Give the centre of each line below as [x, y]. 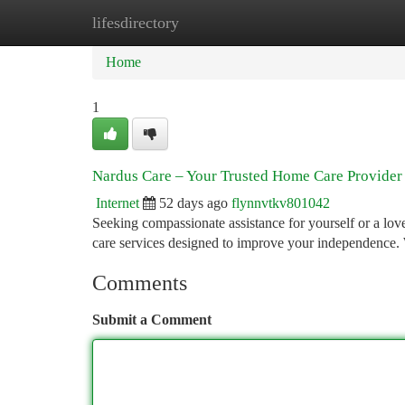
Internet [118, 203]
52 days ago [193, 203]
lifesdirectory [136, 23]
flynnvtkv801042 [281, 203]
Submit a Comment [152, 320]
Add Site [336, 22]
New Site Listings [233, 22]
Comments [140, 283]
